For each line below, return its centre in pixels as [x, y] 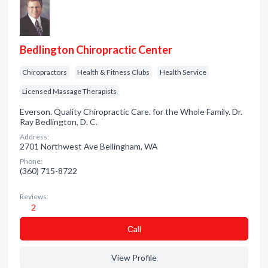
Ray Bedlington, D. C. [59, 122]
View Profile [134, 258]
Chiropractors [45, 72]
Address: [34, 137]
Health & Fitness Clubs [113, 72]
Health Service [183, 72]
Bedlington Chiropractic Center [96, 50]
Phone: [31, 161]
